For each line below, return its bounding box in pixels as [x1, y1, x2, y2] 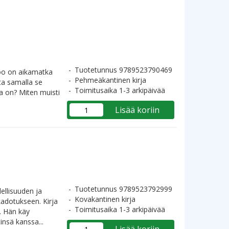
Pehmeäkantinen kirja [74, 75, 146, 85]
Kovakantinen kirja [74, 194, 135, 204]
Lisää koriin [115, 104, 159, 116]
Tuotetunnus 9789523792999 [74, 184, 172, 194]
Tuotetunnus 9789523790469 [74, 65, 172, 75]
